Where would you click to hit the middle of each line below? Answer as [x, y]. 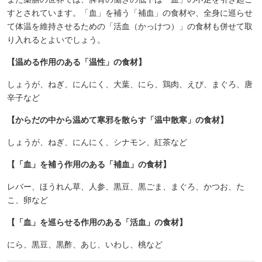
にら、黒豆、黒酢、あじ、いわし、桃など [85, 244]
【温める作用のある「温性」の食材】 [77, 62]
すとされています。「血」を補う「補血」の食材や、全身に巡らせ [130, 13]
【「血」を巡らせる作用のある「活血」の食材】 [97, 222]
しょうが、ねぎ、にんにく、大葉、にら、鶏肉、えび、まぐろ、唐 [130, 84]
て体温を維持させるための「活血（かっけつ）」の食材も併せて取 [130, 26]
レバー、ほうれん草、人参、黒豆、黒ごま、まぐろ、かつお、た [126, 187]
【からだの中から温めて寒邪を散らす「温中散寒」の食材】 [118, 120]
